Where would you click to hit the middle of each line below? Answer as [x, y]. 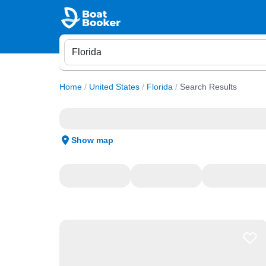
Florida [159, 87]
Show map [92, 140]
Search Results [208, 87]
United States [114, 87]
